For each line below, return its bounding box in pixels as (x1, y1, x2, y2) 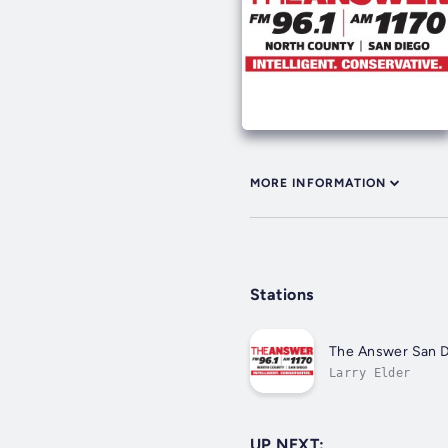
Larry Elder (329, 365, 411, 380)
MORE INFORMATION (250, 176, 387, 191)
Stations (250, 285, 314, 305)
